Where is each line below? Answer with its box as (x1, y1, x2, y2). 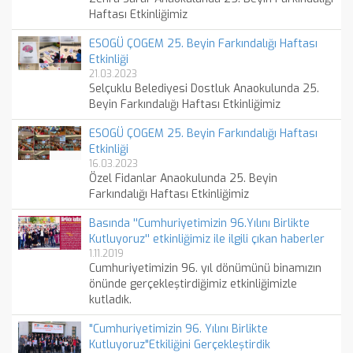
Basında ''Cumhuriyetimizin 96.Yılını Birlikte (89, 216, 310, 231)
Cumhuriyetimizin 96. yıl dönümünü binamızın (89, 261, 322, 276)
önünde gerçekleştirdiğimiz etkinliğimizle (89, 277, 298, 292)
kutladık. (89, 292, 132, 307)
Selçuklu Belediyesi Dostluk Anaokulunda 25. (89, 81, 320, 96)
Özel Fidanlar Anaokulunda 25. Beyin (89, 171, 278, 186)
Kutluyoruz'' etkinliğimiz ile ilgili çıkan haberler (89, 232, 325, 247)
